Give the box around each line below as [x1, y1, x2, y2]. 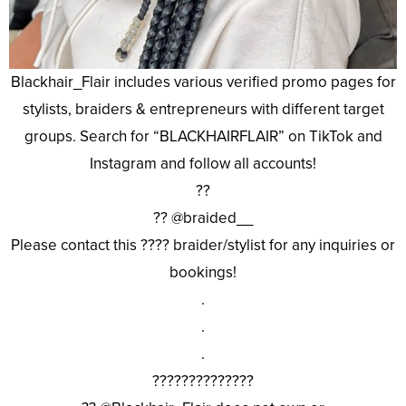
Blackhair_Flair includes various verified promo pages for [10, 72, 396, 92]
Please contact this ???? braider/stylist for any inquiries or [11, 236, 395, 256]
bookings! [169, 263, 237, 283]
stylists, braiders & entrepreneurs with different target [22, 100, 384, 120]
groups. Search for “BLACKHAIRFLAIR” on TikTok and [24, 127, 382, 147]
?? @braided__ [153, 208, 253, 228]
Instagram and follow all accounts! [90, 154, 316, 174]
